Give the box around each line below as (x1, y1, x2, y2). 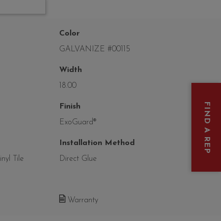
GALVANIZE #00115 (59, 45, 130, 54)
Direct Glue (59, 155, 97, 163)
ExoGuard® (59, 118, 96, 127)
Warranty (65, 196, 98, 205)
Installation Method (59, 139, 135, 147)
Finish (59, 103, 80, 111)
